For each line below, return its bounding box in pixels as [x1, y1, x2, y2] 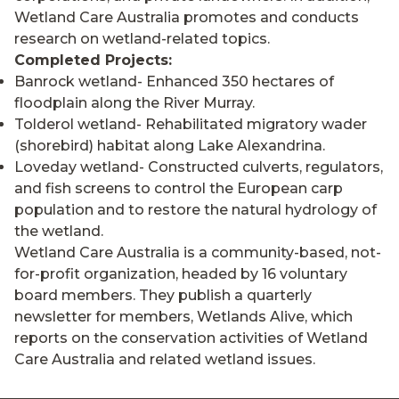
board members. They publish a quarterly [14, 287, 312, 304]
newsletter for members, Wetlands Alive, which [14, 308, 353, 325]
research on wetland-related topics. [14, 30, 270, 47]
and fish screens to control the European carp [14, 180, 343, 197]
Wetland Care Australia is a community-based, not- [14, 244, 381, 261]
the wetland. [14, 223, 103, 240]
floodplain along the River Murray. [14, 94, 255, 111]
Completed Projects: [14, 52, 172, 69]
